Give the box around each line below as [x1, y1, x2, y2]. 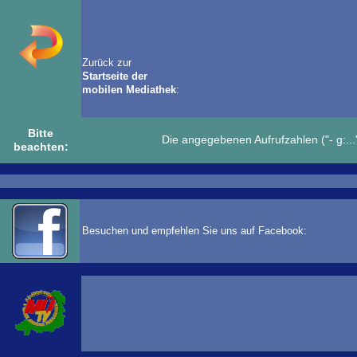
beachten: [13, 140, 69, 153]
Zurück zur [82, 57, 131, 69]
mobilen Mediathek [82, 84, 176, 96]
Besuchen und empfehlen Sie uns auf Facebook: [82, 225, 310, 237]
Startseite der [82, 70, 147, 82]
